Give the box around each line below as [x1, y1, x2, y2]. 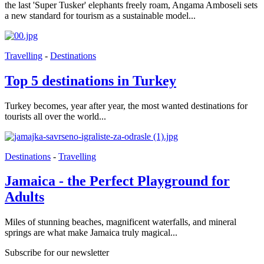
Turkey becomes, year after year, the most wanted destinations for [5, 100, 247, 111]
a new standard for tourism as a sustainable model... [5, 10, 196, 21]
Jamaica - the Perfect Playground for [5, 173, 230, 189]
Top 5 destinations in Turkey [5, 72, 176, 88]
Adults [5, 189, 44, 205]
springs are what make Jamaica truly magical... [5, 227, 177, 238]
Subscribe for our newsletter [5, 247, 109, 258]
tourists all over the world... [5, 111, 106, 121]
